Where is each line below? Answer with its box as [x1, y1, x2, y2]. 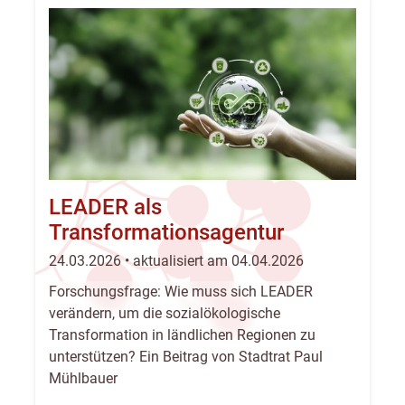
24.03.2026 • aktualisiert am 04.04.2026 [49, 251, 304, 269]
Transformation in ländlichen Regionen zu [49, 325, 316, 344]
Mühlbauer [49, 369, 118, 387]
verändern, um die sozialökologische [49, 304, 280, 322]
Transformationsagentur [49, 220, 284, 246]
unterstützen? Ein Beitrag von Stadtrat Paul [49, 347, 323, 365]
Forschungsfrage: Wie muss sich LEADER [49, 282, 313, 300]
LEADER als [49, 194, 162, 221]
